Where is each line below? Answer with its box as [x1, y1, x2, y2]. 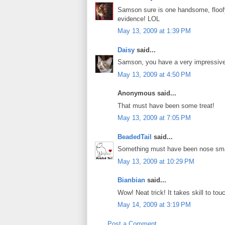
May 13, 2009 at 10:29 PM [118, 157, 194, 165]
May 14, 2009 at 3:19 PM [118, 201, 191, 209]
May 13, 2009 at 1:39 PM [118, 27, 191, 35]
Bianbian [118, 176, 145, 184]
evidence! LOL [118, 15, 160, 23]
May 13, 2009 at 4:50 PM [118, 70, 191, 78]
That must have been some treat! [118, 101, 214, 109]
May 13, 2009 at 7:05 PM [118, 114, 191, 122]
